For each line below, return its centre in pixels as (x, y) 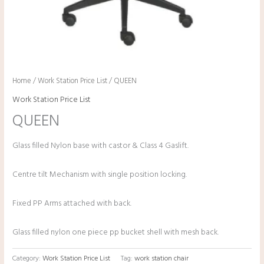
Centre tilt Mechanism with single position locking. (100, 175)
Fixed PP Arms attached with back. (72, 204)
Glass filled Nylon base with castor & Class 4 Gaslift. (101, 146)
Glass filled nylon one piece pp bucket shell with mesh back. (116, 233)
